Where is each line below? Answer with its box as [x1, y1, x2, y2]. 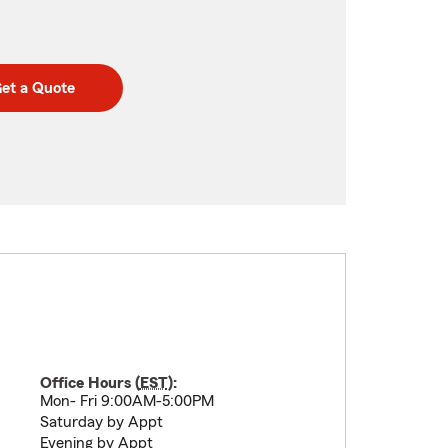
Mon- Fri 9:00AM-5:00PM [39, 393, 214, 409]
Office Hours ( [39, 375, 140, 391]
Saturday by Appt [39, 414, 163, 430]
